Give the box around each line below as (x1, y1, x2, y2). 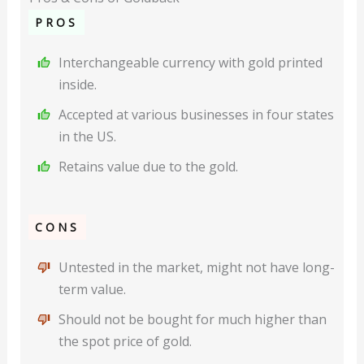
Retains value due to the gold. (58, 158, 238, 176)
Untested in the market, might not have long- (58, 258, 335, 277)
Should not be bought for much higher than (58, 310, 327, 329)
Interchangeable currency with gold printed (58, 54, 323, 72)
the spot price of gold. (58, 332, 192, 351)
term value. (58, 280, 126, 299)
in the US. (58, 128, 116, 146)
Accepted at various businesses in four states (58, 106, 334, 124)
